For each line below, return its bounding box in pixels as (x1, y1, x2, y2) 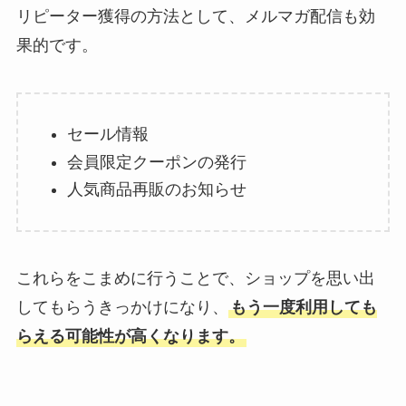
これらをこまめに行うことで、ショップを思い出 (15, 269, 375, 288)
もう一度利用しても (229, 298, 377, 317)
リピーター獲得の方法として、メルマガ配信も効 (15, 7, 375, 26)
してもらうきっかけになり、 (15, 298, 228, 317)
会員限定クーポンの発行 (66, 152, 246, 171)
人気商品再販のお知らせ (66, 180, 246, 199)
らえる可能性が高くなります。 (15, 327, 245, 346)
